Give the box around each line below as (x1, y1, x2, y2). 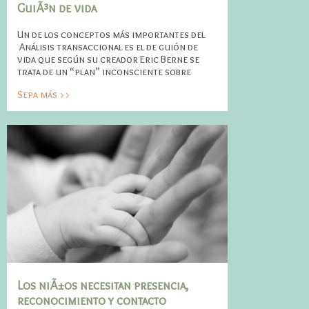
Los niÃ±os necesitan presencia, (17, 278, 188, 293)
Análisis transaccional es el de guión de (17, 41, 198, 53)
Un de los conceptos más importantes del (17, 28, 205, 41)
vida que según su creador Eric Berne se (17, 53, 199, 66)
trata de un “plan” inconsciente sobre (17, 66, 191, 78)
